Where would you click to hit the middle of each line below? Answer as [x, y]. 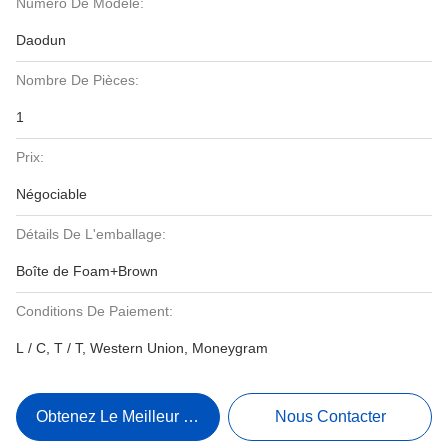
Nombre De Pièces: [77, 80]
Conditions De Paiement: [94, 311]
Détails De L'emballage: [91, 234]
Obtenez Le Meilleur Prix [124, 416]
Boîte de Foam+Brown [87, 271]
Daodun [41, 40]
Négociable [51, 194]
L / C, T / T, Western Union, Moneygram [142, 348]
